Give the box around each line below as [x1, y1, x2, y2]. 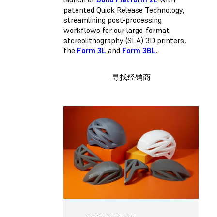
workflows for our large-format [63, 25, 170, 35]
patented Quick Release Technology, [63, 4, 185, 15]
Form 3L [77, 45, 106, 55]
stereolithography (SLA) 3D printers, [63, 35, 186, 45]
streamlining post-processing [63, 15, 162, 25]
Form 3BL [122, 45, 156, 55]
